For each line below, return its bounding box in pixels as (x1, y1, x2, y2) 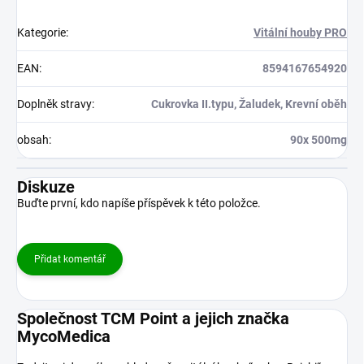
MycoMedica (17, 327, 110, 347)
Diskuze (17, 177, 75, 197)
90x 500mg (290, 133, 347, 147)
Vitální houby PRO (253, 26, 347, 40)
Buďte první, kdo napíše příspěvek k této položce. (17, 197, 261, 210)
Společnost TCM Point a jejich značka (17, 309, 289, 329)
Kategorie (17, 26, 66, 40)
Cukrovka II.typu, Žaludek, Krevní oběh (151, 97, 347, 111)
